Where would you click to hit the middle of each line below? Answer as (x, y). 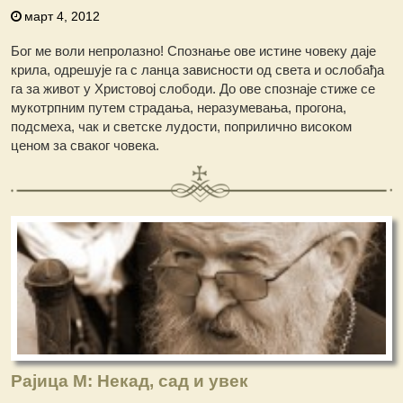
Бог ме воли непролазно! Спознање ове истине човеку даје (194, 51)
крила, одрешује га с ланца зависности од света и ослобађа (198, 70)
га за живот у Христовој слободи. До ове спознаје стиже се (193, 89)
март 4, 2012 (63, 17)
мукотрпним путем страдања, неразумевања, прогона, (179, 108)
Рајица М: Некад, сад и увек (130, 381)
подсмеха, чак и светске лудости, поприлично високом (182, 127)
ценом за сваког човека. (85, 146)
